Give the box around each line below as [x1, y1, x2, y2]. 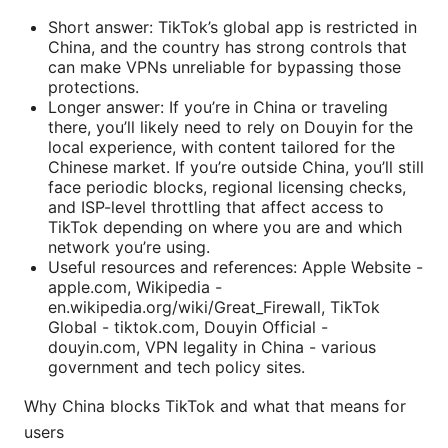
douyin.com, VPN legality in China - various [48, 337, 376, 358]
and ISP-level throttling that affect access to [48, 197, 384, 218]
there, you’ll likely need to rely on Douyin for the [48, 117, 413, 138]
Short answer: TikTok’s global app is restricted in [48, 17, 417, 38]
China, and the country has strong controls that [48, 37, 407, 58]
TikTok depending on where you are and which [48, 217, 402, 238]
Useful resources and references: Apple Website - [48, 257, 423, 278]
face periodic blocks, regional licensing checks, [48, 177, 406, 198]
